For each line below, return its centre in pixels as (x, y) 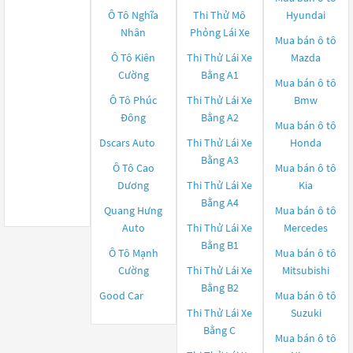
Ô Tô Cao (133, 168)
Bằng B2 (219, 288)
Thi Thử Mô (220, 15)
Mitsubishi (306, 270)
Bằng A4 (219, 203)
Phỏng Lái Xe (219, 32)
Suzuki (306, 313)
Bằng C (220, 330)
